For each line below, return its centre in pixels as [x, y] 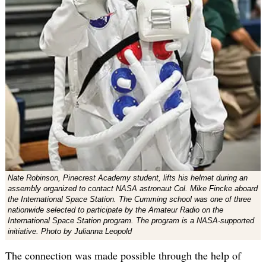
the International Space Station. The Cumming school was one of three [129, 199]
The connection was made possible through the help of [123, 255]
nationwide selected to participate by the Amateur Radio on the [115, 210]
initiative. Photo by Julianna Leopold [69, 231]
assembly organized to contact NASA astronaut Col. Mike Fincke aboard [132, 188]
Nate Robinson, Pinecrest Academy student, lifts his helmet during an [127, 178]
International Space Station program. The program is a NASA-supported [131, 220]
